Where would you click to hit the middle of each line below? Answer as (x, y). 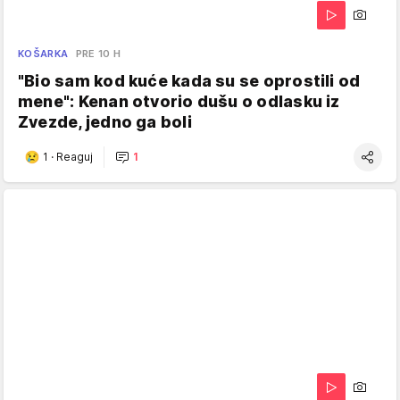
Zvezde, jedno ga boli (105, 121)
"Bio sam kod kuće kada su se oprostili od (189, 80)
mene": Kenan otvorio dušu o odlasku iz (179, 101)
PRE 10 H (98, 53)
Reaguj (75, 157)
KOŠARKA (43, 53)
